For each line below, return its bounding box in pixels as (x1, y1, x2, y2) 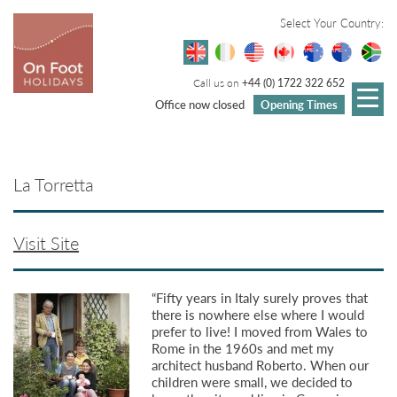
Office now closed (155, 96, 245, 113)
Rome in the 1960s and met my (152, 339, 334, 357)
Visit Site (13, 230, 79, 255)
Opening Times (261, 96, 338, 113)
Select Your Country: (280, 14, 384, 31)
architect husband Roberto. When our (152, 355, 369, 374)
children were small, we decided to (152, 372, 353, 391)
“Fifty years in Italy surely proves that (152, 288, 368, 307)
